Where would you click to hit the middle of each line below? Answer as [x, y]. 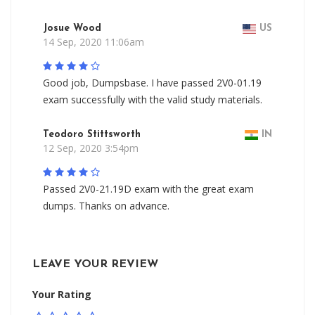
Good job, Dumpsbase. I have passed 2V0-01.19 [152, 83]
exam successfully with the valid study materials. [153, 99]
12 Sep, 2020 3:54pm [91, 148]
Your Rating [62, 294]
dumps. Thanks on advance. [106, 206]
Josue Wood [72, 28]
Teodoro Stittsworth [92, 135]
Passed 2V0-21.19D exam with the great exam [148, 189]
